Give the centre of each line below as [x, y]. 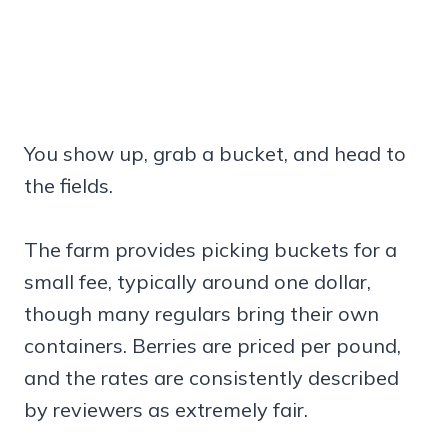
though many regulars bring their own [201, 314]
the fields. [68, 186]
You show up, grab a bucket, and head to [215, 154]
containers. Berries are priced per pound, [212, 346]
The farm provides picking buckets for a [210, 250]
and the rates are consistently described [211, 378]
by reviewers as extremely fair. [166, 410]
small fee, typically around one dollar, [197, 282]
